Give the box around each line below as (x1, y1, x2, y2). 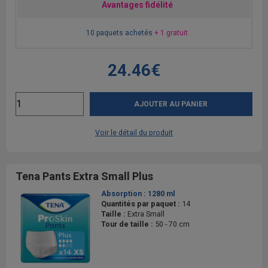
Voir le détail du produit (95, 127, 173, 137)
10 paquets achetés (86, 28, 154, 37)
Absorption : (101, 188, 148, 198)
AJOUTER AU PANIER (134, 99, 208, 108)
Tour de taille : (101, 219, 155, 229)
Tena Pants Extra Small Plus (16, 169, 153, 182)
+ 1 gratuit (154, 28, 188, 37)
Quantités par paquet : (101, 199, 182, 208)
